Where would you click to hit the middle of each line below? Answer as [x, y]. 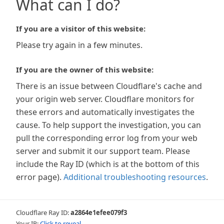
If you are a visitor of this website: [81, 28]
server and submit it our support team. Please [103, 151]
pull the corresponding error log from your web [107, 138]
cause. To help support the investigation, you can [108, 125]
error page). [39, 177]
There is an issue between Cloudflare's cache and [109, 86]
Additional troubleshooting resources [135, 177]
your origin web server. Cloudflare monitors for [105, 99]
